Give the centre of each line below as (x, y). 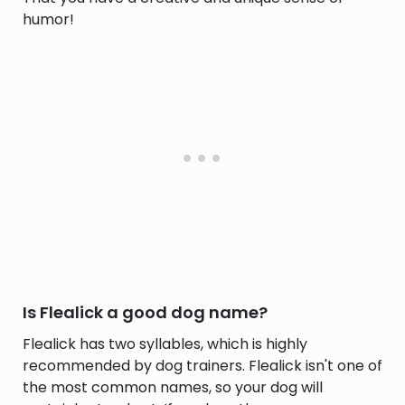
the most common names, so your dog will (173, 387)
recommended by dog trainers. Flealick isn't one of (202, 366)
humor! (48, 19)
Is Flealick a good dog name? (145, 312)
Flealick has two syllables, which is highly (165, 344)
